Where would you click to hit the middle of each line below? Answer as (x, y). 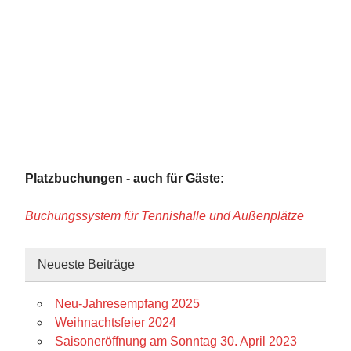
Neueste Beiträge (86, 264)
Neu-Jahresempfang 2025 (127, 303)
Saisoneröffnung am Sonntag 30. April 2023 (176, 341)
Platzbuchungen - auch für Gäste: (125, 179)
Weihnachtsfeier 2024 (116, 322)
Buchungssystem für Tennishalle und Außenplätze (165, 216)
